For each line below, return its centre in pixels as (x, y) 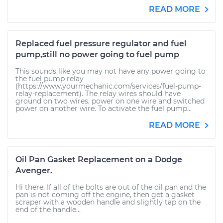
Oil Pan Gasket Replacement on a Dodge (99, 160)
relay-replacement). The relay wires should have (98, 94)
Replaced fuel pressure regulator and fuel (101, 44)
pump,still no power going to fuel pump (97, 55)
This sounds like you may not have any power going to (111, 71)
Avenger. (34, 170)
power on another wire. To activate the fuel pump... (104, 109)
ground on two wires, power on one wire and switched (110, 101)
